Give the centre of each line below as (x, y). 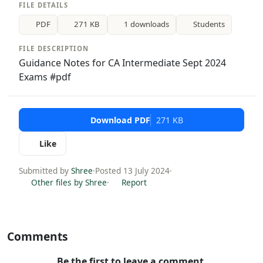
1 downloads (147, 24)
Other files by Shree (68, 182)
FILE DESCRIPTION (54, 48)
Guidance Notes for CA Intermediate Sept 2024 (122, 63)
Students (209, 24)
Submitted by (45, 170)
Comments (38, 236)
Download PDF (120, 120)
